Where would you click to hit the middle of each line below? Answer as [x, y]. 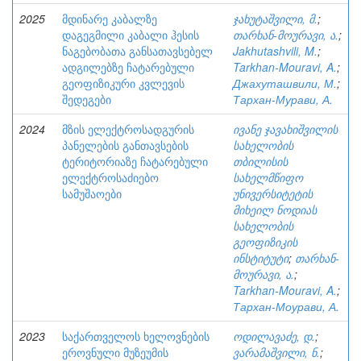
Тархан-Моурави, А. [286, 306]
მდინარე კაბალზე [110, 19]
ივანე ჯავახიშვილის [285, 129]
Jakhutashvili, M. [275, 51]
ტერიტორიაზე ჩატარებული [135, 161]
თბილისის [260, 161]
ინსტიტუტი [261, 258]
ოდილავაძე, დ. [274, 336]
